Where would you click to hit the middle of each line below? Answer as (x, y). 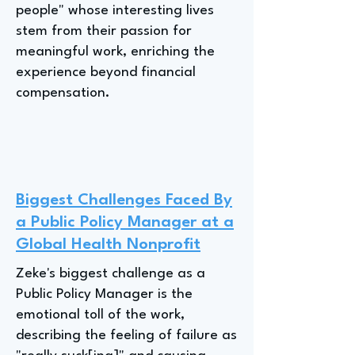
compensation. (63, 93)
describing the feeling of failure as (126, 336)
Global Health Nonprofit (108, 245)
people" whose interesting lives (115, 11)
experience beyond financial (106, 73)
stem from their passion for (104, 31)
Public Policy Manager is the (104, 294)
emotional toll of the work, (100, 315)
